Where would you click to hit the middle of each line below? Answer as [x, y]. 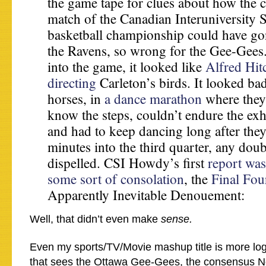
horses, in [76, 99]
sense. [177, 219]
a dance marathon [153, 99]
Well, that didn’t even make [95, 219]
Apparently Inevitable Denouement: [146, 195]
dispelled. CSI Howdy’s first [128, 163]
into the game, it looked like [126, 66]
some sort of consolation [116, 179]
